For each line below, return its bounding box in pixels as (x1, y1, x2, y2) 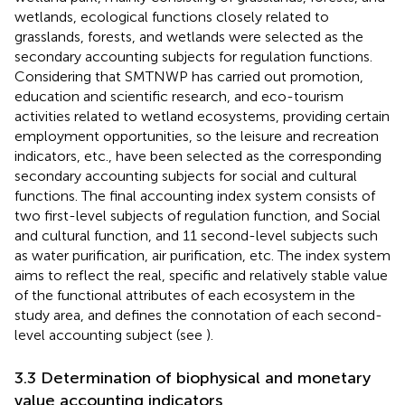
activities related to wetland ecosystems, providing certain (14, 107, 390, 125)
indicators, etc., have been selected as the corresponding (14, 146, 381, 165)
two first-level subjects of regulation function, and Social (14, 206, 381, 224)
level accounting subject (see (14, 325, 206, 344)
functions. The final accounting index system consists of (14, 186, 375, 204)
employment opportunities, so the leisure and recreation (14, 127, 379, 145)
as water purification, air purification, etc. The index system (14, 246, 391, 264)
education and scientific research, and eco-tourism (14, 87, 344, 105)
